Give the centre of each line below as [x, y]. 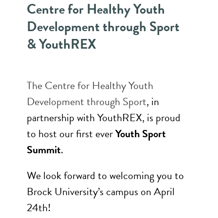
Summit [44, 150]
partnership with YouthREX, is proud [104, 118]
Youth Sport [141, 134]
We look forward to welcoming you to [105, 175]
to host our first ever [71, 134]
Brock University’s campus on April [101, 191]
